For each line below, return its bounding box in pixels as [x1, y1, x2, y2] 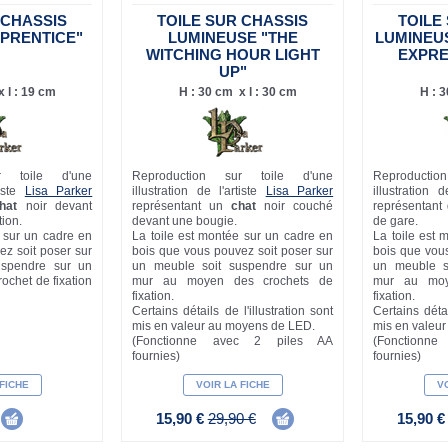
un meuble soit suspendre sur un [132, 259, 334, 274]
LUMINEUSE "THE [167, 29, 298, 47]
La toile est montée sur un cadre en [132, 229, 334, 244]
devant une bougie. [132, 214, 238, 229]
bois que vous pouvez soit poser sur [132, 244, 334, 259]
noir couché [256, 199, 334, 214]
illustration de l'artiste [132, 184, 266, 199]
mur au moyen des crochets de [132, 274, 334, 289]
